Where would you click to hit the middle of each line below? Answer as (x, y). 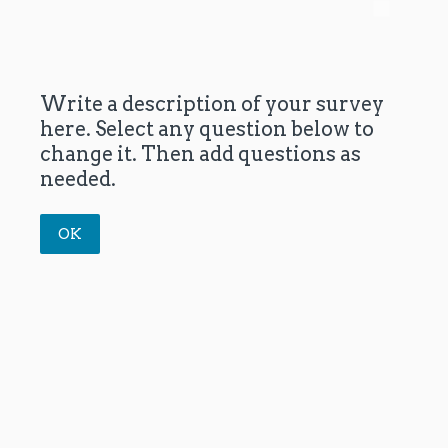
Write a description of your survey (212, 104)
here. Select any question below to (207, 129)
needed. (78, 179)
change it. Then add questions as (200, 154)
